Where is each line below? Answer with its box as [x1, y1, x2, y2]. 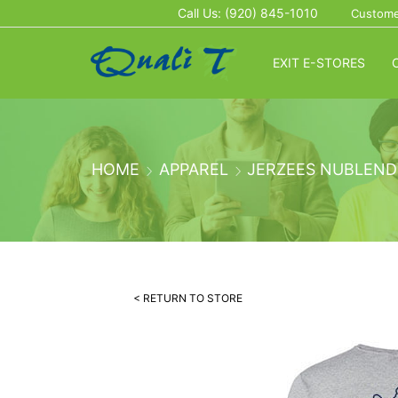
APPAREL [159, 160, 228, 179]
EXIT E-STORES [273, 55, 365, 70]
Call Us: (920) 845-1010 [177, 5, 318, 20]
